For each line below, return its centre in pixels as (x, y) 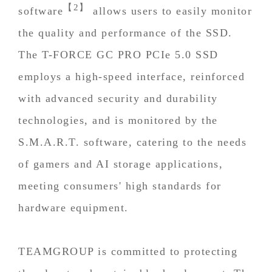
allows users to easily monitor (170, 11)
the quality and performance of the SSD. (125, 32)
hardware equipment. (73, 207)
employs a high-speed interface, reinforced (131, 76)
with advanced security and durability (118, 98)
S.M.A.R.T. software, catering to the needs (132, 142)
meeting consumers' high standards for (120, 185)
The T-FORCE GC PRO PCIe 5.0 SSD (118, 54)
